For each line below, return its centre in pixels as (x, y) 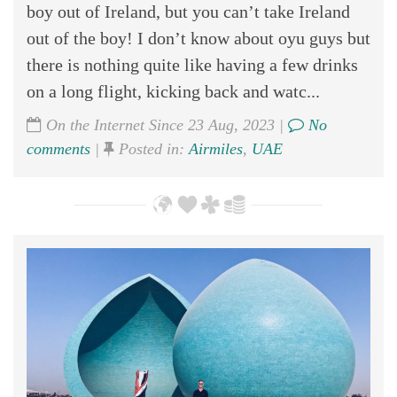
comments (58, 148)
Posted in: (152, 148)
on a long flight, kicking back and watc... (173, 91)
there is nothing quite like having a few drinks (192, 64)
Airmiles (216, 148)
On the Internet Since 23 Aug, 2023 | (165, 125)
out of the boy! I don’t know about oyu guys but (198, 38)
